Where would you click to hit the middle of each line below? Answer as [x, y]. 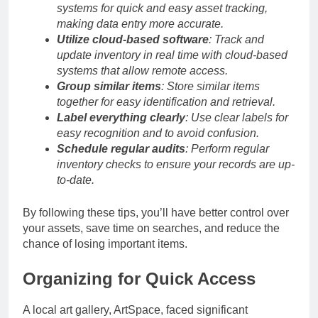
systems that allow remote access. [142, 70]
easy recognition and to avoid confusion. [158, 133]
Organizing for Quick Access [139, 278]
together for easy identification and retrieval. [166, 102]
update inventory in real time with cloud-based [172, 55]
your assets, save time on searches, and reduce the [151, 228]
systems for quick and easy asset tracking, [162, 8]
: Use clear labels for [237, 117]
